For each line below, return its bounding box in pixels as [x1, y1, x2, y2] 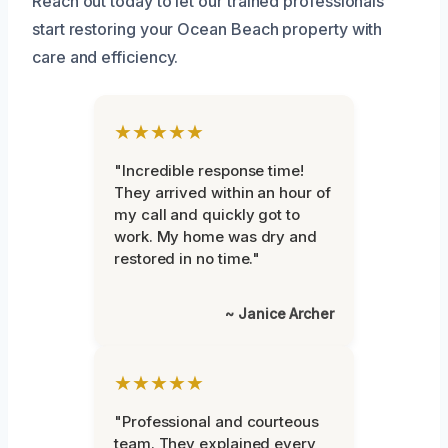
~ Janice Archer [225, 304, 334, 322]
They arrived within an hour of [114, 182, 331, 202]
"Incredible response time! [114, 160, 304, 180]
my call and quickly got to [114, 204, 300, 224]
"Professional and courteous [114, 411, 319, 431]
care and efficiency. [32, 46, 179, 67]
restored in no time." [114, 248, 261, 268]
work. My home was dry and [114, 226, 317, 246]
